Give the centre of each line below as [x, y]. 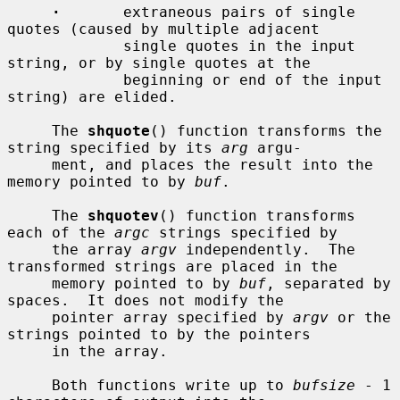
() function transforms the [266, 130]
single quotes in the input [65, 46]
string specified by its [114, 147]
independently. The [266, 249]
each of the [61, 232]
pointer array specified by [172, 317]
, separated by [329, 283]
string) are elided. [92, 96]
